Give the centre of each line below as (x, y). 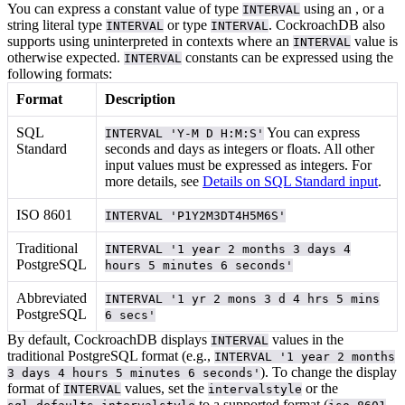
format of (35, 388)
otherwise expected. (64, 57)
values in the (306, 339)
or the (322, 388)
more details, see (154, 181)
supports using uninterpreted (89, 41)
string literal (42, 24)
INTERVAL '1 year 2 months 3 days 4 (228, 249)
